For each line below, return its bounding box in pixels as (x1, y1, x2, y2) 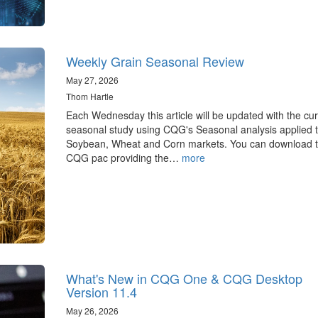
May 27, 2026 (65, 73, 119, 86)
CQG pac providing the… (65, 150, 182, 165)
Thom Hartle (65, 89, 114, 102)
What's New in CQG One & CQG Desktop (65, 269, 302, 288)
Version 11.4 (65, 283, 137, 302)
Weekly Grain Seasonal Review (65, 51, 244, 70)
